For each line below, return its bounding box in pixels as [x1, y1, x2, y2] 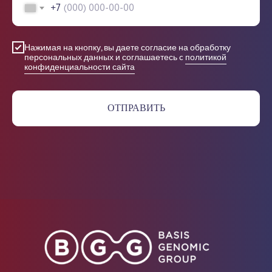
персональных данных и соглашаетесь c [24, 51, 185, 64]
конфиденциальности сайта [24, 61, 135, 73]
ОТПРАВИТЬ [107, 101, 165, 115]
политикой [185, 51, 226, 64]
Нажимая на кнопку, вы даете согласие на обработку [24, 41, 231, 54]
